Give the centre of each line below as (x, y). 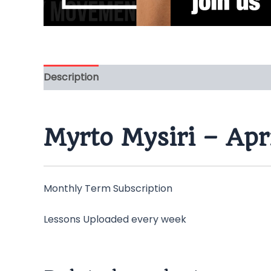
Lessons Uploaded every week (115, 220)
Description (71, 77)
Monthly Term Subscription (108, 188)
